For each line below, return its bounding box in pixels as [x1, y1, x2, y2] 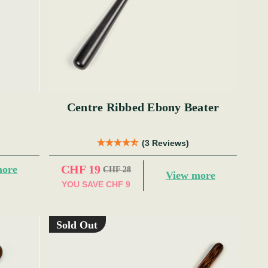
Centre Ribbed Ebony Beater [66, 100, 220, 114]
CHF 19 [61, 163, 101, 176]
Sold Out [56, 219, 98, 232]
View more [165, 169, 215, 182]
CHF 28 [103, 165, 132, 174]
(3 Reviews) [142, 138, 190, 148]
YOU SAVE [62, 179, 104, 190]
